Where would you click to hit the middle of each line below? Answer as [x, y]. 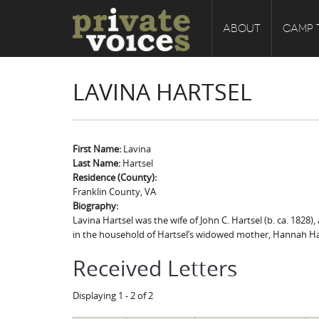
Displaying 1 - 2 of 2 [113, 296]
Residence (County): [116, 177]
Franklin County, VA [114, 192]
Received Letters [155, 268]
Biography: [96, 206]
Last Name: [98, 163]
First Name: [98, 149]
